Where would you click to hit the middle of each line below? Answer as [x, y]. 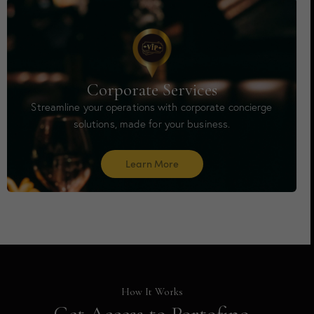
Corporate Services [152, 90]
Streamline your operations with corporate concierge [152, 107]
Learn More [152, 163]
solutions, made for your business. [152, 124]
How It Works [152, 292]
